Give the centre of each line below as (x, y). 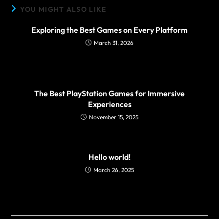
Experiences (109, 104)
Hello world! (109, 157)
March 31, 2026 (114, 43)
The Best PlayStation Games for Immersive (109, 94)
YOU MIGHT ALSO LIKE (63, 10)
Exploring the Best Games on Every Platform (109, 30)
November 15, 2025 (114, 117)
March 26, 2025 (114, 170)
